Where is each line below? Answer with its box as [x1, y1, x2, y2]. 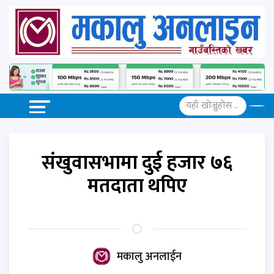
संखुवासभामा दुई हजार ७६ [42, 146, 232, 179]
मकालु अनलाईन [117, 247, 182, 266]
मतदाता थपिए [87, 169, 187, 202]
